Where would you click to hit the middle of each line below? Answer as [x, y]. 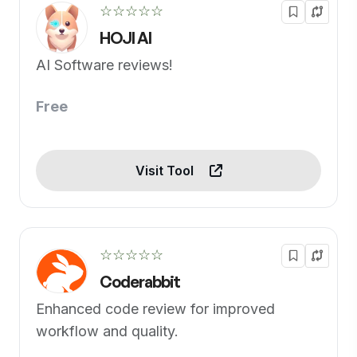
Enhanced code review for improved [155, 309]
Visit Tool [166, 171]
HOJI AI [126, 38]
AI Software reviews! [104, 65]
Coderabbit [140, 282]
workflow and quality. [107, 331]
